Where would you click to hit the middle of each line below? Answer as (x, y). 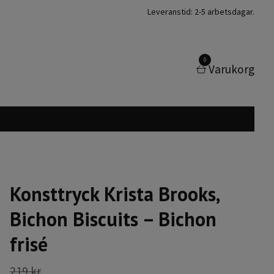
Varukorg (231, 69)
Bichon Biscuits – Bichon (113, 219)
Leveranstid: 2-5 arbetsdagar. (201, 12)
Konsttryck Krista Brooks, (114, 194)
